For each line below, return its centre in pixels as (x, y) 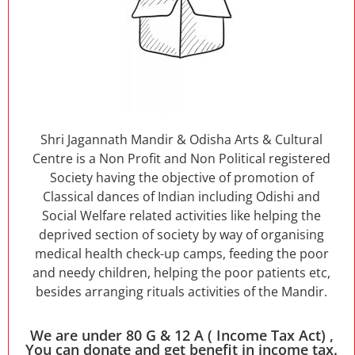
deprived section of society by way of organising (181, 234)
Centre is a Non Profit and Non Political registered (181, 158)
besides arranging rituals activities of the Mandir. (181, 291)
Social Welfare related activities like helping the (181, 215)
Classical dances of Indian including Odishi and (181, 196)
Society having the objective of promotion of (181, 177)
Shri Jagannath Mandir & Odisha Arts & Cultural (181, 139)
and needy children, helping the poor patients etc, (181, 272)
